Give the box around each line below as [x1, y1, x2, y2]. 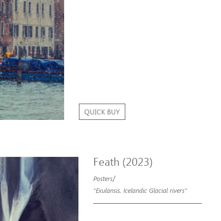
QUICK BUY [84, 107, 120, 117]
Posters [93, 174, 112, 183]
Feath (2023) [93, 154, 153, 169]
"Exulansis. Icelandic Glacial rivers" [93, 186, 187, 195]
